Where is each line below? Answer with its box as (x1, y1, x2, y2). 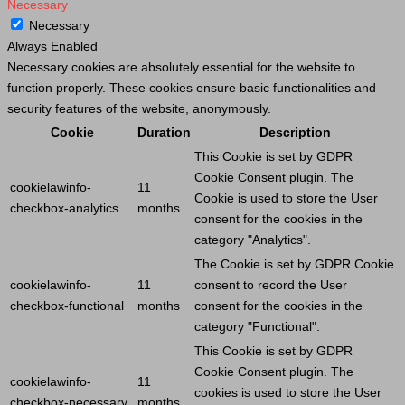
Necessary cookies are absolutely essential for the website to (7, 59, 355, 74)
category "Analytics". (194, 231, 311, 247)
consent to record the (194, 277, 320, 292)
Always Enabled (7, 38, 98, 53)
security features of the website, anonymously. (7, 100, 271, 116)
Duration (137, 124, 191, 139)
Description (259, 124, 331, 139)
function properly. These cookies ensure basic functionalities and (7, 80, 376, 95)
